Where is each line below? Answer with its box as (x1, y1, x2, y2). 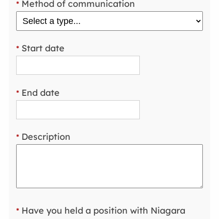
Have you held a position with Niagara (19, 204, 186, 216)
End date (19, 87, 60, 98)
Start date (19, 43, 65, 54)
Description (19, 131, 71, 143)
